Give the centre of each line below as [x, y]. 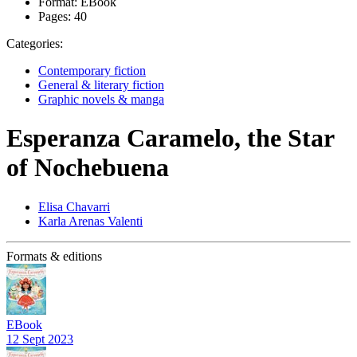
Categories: [35, 43]
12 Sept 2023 [40, 339]
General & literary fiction [101, 85]
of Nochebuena [88, 168]
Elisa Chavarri [74, 206]
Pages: [55, 16]
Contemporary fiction [92, 71]
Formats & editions [54, 256]
